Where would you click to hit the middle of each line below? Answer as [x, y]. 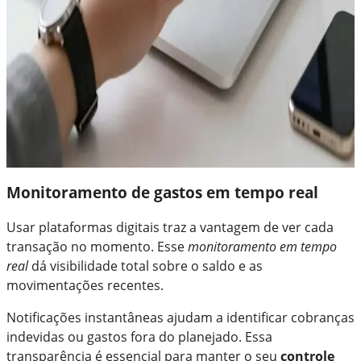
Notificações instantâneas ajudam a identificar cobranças [180, 317]
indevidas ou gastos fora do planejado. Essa [139, 336]
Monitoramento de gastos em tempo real [162, 192]
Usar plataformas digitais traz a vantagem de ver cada [170, 227]
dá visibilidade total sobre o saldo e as [145, 266]
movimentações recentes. [85, 285]
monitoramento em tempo [262, 246]
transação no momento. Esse [97, 246]
